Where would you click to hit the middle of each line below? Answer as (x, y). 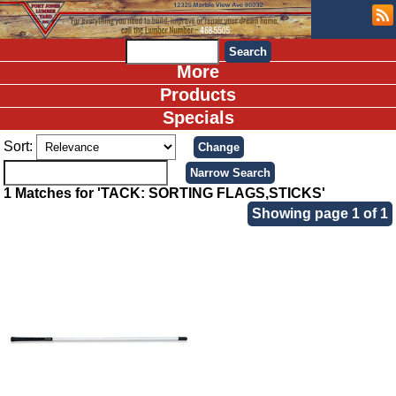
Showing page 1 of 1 (320, 214)
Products (198, 95)
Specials (198, 118)
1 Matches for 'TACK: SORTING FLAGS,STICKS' (165, 194)
